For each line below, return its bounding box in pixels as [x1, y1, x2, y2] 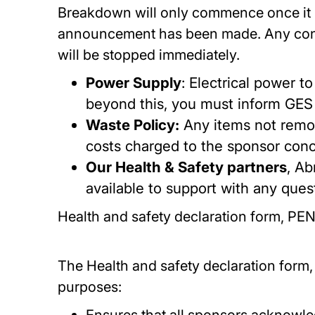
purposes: [58, 278, 126, 295]
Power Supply [86, 74, 182, 91]
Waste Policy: [86, 116, 180, 134]
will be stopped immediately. [58, 46, 244, 63]
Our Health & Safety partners [86, 158, 288, 176]
